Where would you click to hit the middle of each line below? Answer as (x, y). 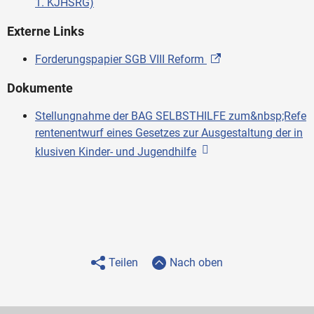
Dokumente (40, 88)
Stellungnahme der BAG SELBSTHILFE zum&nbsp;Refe (171, 116)
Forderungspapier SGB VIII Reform (121, 59)
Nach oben (196, 262)
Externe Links (46, 31)
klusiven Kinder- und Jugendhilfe (116, 151)
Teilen (123, 262)
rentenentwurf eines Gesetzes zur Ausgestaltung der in (169, 132)
